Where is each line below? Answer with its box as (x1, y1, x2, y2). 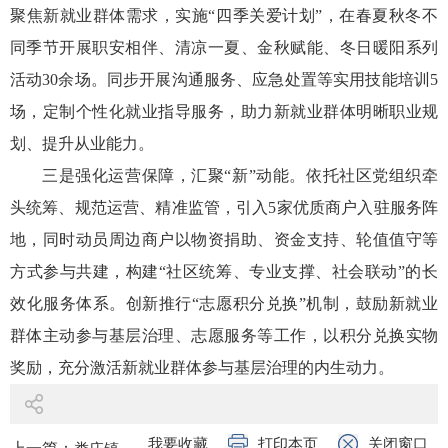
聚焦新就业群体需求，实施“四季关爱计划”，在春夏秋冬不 (10, 6, 438, 24)
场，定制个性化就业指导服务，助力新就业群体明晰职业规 (10, 102, 438, 120)
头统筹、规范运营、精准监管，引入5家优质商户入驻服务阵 (10, 198, 438, 216)
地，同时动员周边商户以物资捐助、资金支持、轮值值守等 (10, 230, 438, 248)
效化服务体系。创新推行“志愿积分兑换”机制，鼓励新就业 (10, 294, 438, 312)
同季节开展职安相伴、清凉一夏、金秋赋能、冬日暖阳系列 (10, 38, 438, 56)
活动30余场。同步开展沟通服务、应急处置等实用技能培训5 (10, 70, 438, 88)
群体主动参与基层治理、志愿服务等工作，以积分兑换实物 (10, 326, 438, 344)
